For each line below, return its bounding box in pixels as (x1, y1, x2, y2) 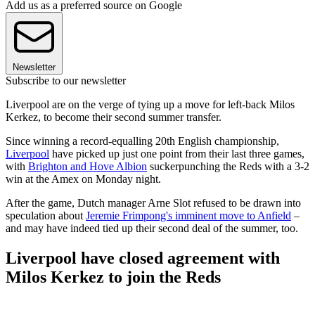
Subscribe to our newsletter (6, 74, 126, 86)
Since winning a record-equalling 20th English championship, (6, 134, 279, 147)
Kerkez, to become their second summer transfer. (6, 110, 221, 123)
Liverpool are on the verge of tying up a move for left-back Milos (6, 98, 295, 110)
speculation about (6, 209, 86, 221)
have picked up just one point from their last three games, (49, 147, 304, 160)
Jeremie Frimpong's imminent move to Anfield (86, 209, 291, 221)
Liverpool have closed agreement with (6, 248, 280, 267)
